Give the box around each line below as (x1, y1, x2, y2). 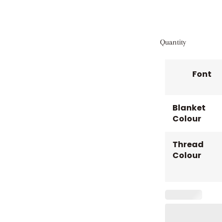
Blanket (172, 102, 206, 113)
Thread (172, 138, 204, 150)
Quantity (160, 37, 186, 47)
